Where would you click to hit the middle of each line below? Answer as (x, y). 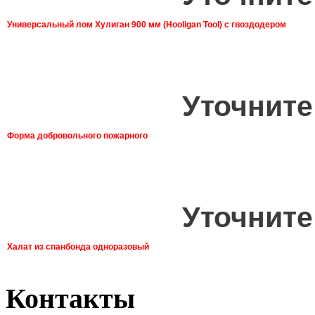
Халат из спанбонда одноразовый (78, 246)
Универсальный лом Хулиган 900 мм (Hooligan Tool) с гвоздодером (147, 24)
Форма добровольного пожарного (77, 135)
